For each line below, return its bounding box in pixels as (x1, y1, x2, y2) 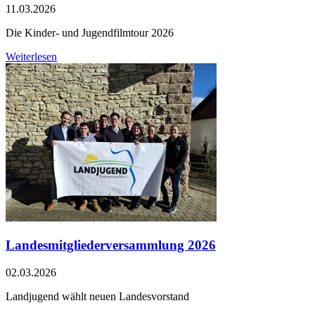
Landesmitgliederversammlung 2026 (6, 237, 216, 252)
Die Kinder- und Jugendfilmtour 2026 (6, 27, 174, 39)
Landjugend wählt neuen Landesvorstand (6, 290, 189, 302)
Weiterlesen (6, 51, 57, 63)
